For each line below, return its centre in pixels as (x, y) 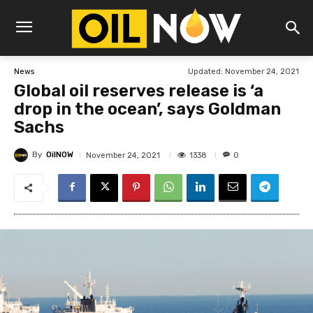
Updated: (205, 72)
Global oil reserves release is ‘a (139, 91)
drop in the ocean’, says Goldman (147, 109)
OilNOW (60, 155)
